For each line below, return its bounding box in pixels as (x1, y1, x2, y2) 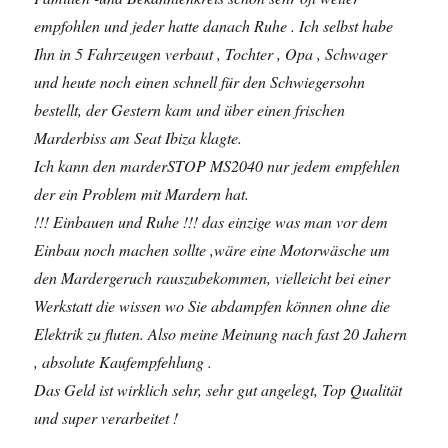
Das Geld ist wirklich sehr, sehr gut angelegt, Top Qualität (34, 379, 403, 400)
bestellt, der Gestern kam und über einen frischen (34, 99, 346, 120)
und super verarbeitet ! (34, 407, 179, 428)
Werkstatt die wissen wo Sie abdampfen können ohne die (34, 295, 391, 316)
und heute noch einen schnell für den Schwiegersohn (34, 71, 366, 92)
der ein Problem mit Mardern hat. (34, 183, 250, 204)
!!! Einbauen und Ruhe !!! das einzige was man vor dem (34, 211, 389, 232)
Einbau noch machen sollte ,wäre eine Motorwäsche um (34, 239, 391, 260)
